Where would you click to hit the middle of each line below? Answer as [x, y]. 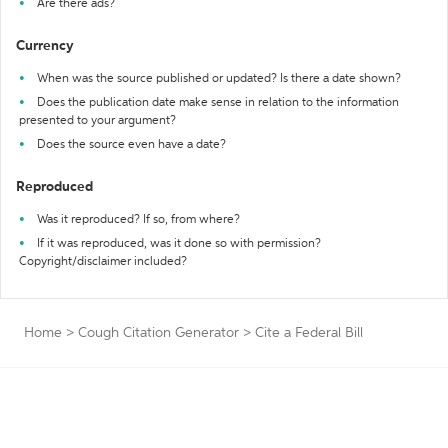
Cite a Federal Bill [309, 333]
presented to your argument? [97, 121]
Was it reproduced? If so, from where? [138, 220]
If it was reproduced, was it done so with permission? [179, 244]
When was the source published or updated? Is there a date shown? [219, 79]
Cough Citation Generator [158, 333]
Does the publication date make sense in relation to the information [218, 103]
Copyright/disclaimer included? [103, 262]
